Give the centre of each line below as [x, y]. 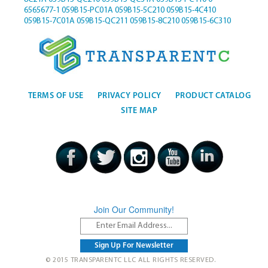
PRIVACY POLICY [129, 96]
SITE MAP [139, 111]
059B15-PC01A [87, 11]
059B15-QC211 [102, 22]
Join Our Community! [134, 210]
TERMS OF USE [56, 96]
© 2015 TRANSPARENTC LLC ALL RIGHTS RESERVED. [130, 261]
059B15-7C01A [49, 22]
